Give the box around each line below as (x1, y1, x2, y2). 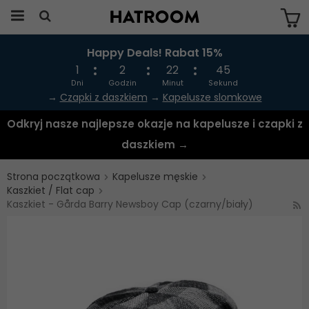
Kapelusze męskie (112, 170, 198, 183)
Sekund (208, 78, 238, 88)
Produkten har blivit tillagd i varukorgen (69, 56, 239, 68)
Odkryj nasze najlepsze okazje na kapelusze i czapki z (6, 117, 303, 131)
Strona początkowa (7, 170, 100, 183)
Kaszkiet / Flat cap (7, 183, 94, 197)
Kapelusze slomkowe (162, 90, 262, 104)
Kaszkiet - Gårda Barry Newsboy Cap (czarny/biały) (7, 197, 253, 211)
